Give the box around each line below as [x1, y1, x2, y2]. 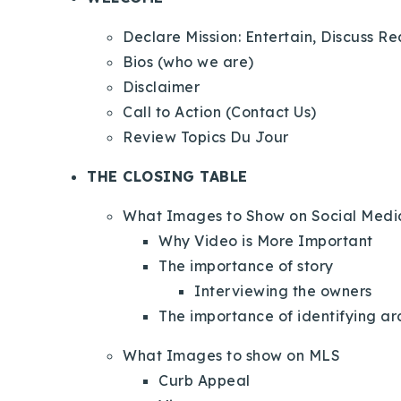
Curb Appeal [158, 371, 251, 389]
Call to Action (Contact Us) [123, 102, 317, 121]
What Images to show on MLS [123, 346, 340, 364]
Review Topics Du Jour [123, 127, 289, 146]
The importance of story [158, 256, 337, 275]
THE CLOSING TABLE [87, 166, 252, 185]
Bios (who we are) [123, 52, 254, 71]
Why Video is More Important [158, 231, 373, 250]
